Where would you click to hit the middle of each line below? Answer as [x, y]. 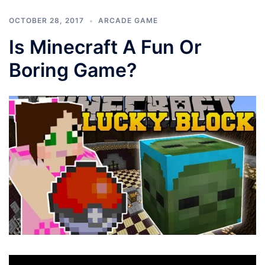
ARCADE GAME [128, 20]
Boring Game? [73, 70]
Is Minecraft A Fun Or [105, 47]
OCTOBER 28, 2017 [46, 20]
